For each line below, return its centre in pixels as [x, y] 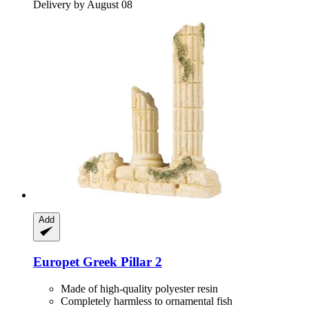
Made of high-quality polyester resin [139, 288]
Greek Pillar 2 [121, 261]
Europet [56, 261]
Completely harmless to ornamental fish [147, 301]
